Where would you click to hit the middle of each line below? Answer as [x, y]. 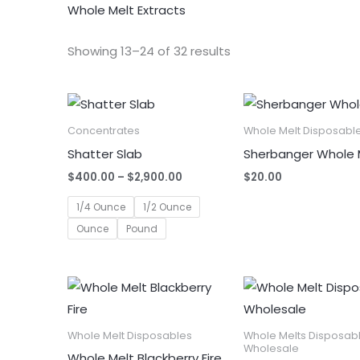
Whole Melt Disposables [130, 335]
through [205, 218]
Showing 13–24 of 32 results [149, 51]
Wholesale [272, 348]
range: [201, 190]
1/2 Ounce [168, 207]
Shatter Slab [105, 153]
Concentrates [104, 131]
